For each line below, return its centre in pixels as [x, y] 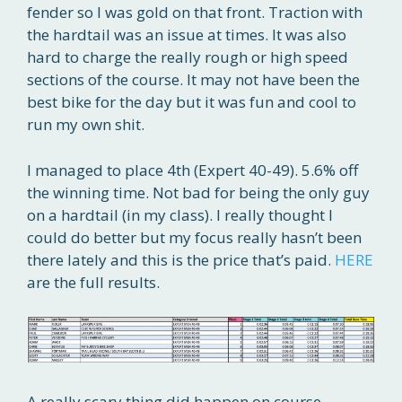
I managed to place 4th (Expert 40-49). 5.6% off [192, 170]
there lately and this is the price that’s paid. [181, 259]
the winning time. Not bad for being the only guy [198, 192]
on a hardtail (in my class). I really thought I [180, 214]
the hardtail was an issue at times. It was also [187, 35]
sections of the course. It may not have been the [193, 80]
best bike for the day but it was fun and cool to [192, 102]
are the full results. [93, 282]
